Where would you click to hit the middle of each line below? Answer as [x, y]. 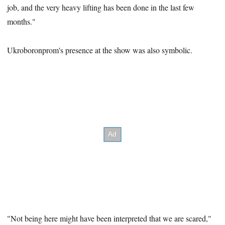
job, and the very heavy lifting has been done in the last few [101, 8]
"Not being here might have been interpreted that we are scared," [109, 218]
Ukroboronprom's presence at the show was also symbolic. [100, 50]
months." [22, 22]
